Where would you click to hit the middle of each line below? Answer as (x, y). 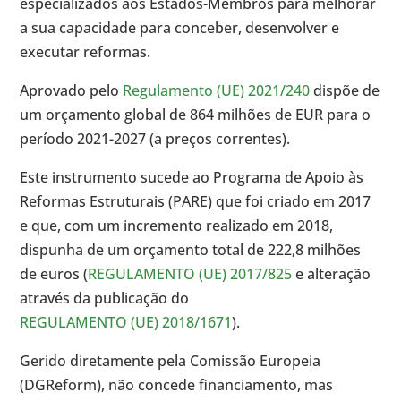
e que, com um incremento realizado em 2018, (177, 226)
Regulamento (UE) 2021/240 (217, 91)
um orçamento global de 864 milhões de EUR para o (196, 115)
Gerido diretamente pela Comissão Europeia (171, 361)
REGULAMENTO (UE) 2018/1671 (126, 323)
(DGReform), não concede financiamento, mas (177, 385)
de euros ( (54, 274)
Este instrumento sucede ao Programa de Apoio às (192, 178)
